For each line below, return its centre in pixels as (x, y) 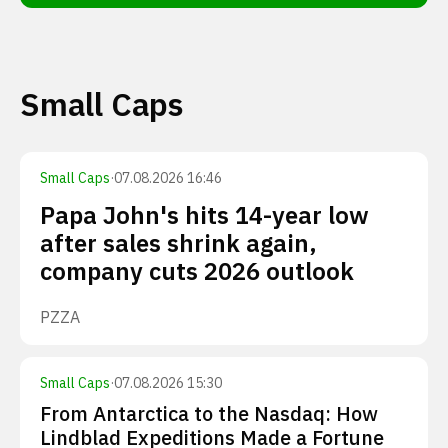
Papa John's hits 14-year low (204, 215)
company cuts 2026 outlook (197, 271)
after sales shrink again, (178, 243)
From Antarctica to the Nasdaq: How (209, 413)
